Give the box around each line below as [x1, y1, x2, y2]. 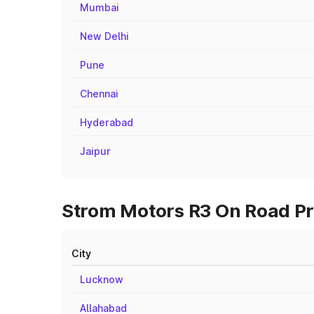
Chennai [80, 88, 118, 100]
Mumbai [80, 1, 119, 13]
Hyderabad [80, 116, 133, 128]
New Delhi [80, 30, 129, 42]
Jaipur [80, 145, 111, 157]
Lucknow [80, 273, 123, 285]
